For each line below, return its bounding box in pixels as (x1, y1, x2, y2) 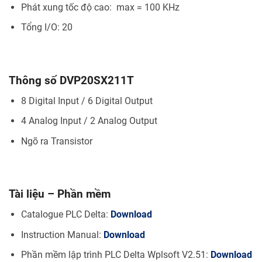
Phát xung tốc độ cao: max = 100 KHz (20, 1, 180, 13)
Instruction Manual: (20, 229, 104, 240)
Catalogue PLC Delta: (20, 209, 111, 220)
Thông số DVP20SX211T (9, 74, 134, 88)
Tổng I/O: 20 (20, 22, 73, 33)
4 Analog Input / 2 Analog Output (20, 115, 157, 127)
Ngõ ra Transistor (20, 135, 92, 147)
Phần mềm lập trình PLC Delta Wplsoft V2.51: (20, 249, 211, 261)
